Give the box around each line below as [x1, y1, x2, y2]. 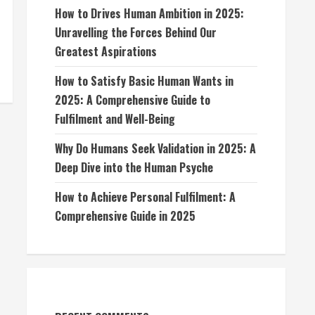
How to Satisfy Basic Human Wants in [55, 72, 233, 89]
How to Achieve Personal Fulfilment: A [55, 188, 236, 205]
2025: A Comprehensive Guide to [55, 91, 210, 108]
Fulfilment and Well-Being [55, 110, 175, 127]
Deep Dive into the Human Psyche [55, 159, 213, 176]
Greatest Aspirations [55, 43, 157, 60]
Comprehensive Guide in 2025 [55, 207, 195, 224]
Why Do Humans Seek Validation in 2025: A [55, 140, 256, 157]
